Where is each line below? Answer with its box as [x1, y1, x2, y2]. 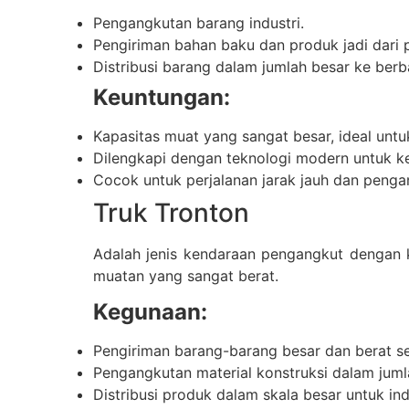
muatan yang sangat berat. [93, 266, 278, 285]
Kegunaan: [93, 299, 207, 326]
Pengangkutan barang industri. [93, 13, 304, 32]
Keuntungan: [93, 83, 230, 110]
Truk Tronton [93, 196, 249, 228]
